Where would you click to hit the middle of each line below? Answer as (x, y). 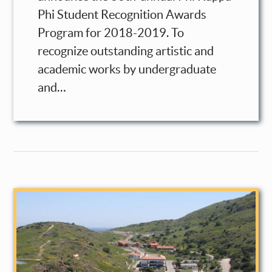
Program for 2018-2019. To (111, 32)
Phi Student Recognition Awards (122, 14)
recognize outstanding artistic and (126, 51)
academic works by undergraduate (127, 69)
